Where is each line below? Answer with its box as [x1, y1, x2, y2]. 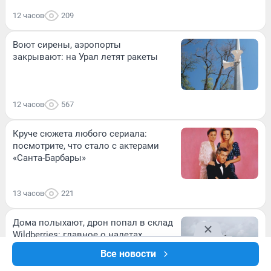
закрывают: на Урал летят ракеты [13, 51, 158, 62]
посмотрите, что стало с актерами [13, 140, 159, 152]
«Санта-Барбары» [13, 152, 86, 164]
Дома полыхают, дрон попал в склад [13, 217, 173, 229]
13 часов [13, 189, 44, 198]
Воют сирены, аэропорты [13, 39, 121, 50]
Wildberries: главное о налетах [13, 229, 142, 241]
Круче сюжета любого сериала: [13, 128, 147, 140]
